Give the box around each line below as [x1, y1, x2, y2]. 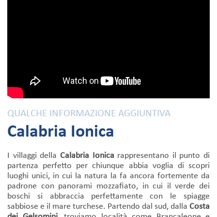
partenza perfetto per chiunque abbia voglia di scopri [7, 161, 210, 170]
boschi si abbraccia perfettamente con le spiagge [7, 191, 210, 201]
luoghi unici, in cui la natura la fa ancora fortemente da [7, 171, 210, 181]
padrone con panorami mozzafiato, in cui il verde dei [7, 181, 210, 191]
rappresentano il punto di [114, 151, 210, 160]
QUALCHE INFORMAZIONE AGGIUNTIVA [7, 108, 170, 119]
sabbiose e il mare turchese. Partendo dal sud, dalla [7, 201, 189, 211]
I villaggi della [7, 151, 60, 160]
